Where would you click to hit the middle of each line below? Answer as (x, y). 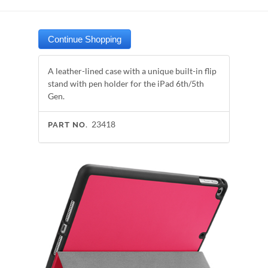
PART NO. (68, 125)
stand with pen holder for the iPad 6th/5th (126, 83)
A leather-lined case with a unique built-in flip (132, 71)
